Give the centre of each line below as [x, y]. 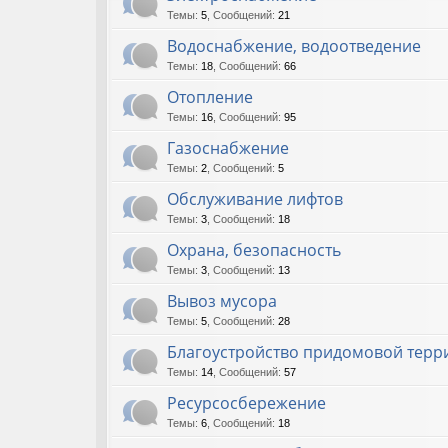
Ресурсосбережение [246, 402]
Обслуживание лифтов [255, 198]
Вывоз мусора [222, 300]
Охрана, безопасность [254, 249]
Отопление [210, 96]
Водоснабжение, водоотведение [294, 45]
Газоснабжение [228, 147]
